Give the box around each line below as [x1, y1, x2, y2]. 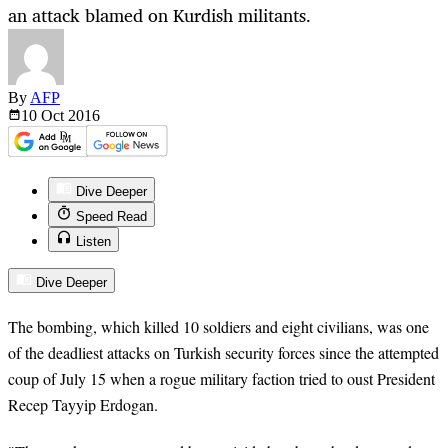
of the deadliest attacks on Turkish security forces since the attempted [8, 342, 439, 364]
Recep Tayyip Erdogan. [8, 394, 158, 416]
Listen [76, 234, 111, 250]
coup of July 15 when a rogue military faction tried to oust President [8, 368, 435, 390]
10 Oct [21, 107, 68, 125]
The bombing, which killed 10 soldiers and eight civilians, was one [8, 316, 429, 338]
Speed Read [76, 209, 147, 225]
